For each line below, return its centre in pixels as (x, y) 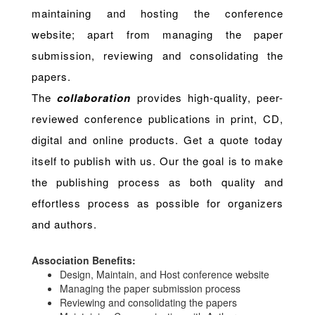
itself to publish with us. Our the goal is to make (157, 161)
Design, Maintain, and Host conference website (165, 275)
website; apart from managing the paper (157, 34)
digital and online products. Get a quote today (157, 140)
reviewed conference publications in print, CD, (157, 119)
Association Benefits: (84, 261)
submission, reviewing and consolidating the (157, 56)
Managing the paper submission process (150, 289)
